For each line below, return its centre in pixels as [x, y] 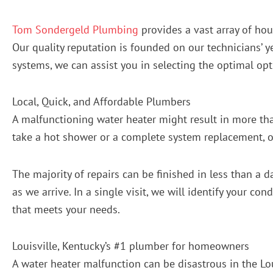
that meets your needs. [66, 209]
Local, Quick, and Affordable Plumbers [101, 102]
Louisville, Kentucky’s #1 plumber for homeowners [131, 246]
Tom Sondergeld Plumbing [75, 29]
